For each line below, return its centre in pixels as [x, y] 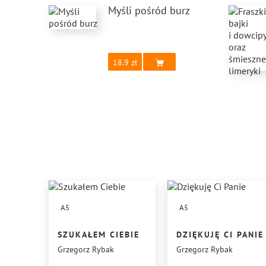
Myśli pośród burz [149, 11]
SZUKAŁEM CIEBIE [99, 235]
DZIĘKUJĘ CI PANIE [220, 235]
